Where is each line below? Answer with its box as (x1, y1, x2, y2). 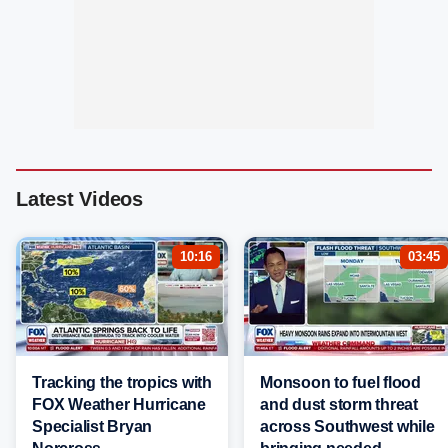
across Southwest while (260, 418, 435, 436)
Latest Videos (16, 188, 143, 211)
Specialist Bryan (32, 418, 152, 436)
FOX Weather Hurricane (32, 396, 206, 414)
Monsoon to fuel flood (260, 374, 421, 392)
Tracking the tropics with (32, 374, 212, 392)
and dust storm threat (260, 396, 418, 414)
